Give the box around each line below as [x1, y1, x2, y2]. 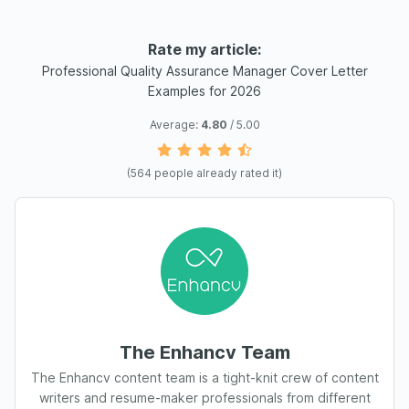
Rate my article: [148, 40, 261, 58]
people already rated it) [152, 166, 282, 180]
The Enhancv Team [119, 341, 290, 363]
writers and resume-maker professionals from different [38, 390, 371, 405]
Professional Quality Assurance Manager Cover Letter [41, 63, 368, 79]
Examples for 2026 [148, 83, 261, 99]
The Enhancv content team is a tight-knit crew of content [30, 370, 379, 385]
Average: [149, 118, 201, 131]
